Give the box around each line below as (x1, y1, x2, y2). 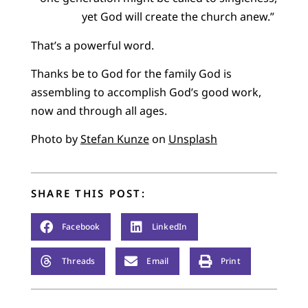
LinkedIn (151, 221, 188, 233)
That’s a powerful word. (30, 37, 154, 53)
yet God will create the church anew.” (82, 9, 278, 25)
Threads (61, 255, 96, 267)
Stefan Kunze (80, 131, 149, 147)
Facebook (61, 221, 100, 233)
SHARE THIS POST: (30, 186, 146, 200)
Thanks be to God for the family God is (30, 66, 232, 82)
